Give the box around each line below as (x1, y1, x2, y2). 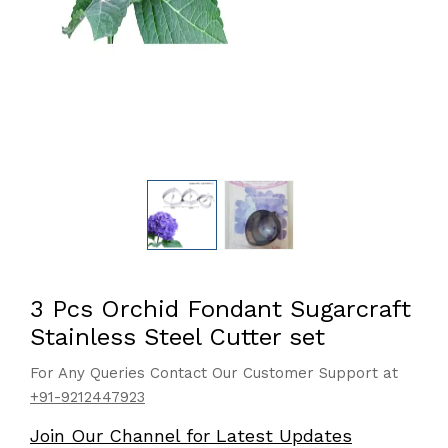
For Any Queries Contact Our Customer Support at (30, 364, 398, 382)
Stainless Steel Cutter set (30, 323, 325, 351)
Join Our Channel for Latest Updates (30, 425, 352, 446)
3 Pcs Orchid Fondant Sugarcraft (30, 295, 411, 323)
